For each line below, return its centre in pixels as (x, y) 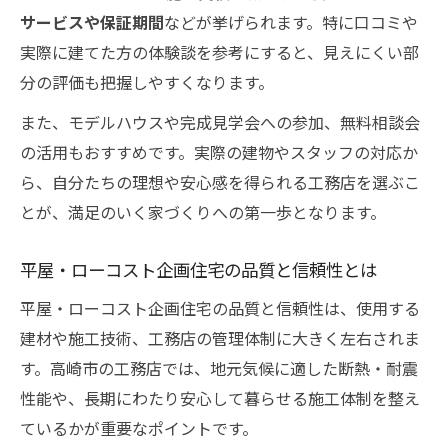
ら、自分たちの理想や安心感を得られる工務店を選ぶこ (220, 182)
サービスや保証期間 (92, 22)
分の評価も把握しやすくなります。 (147, 82)
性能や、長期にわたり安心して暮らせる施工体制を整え (220, 398)
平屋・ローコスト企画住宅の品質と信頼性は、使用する (220, 308)
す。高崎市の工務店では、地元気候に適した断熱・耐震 (219, 368)
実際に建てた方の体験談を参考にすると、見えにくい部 (219, 52)
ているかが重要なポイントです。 (139, 428)
